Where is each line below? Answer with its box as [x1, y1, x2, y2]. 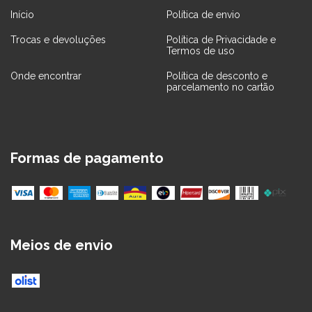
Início [10, 8, 34, 20]
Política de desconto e [166, 70, 267, 81]
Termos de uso [166, 45, 235, 56]
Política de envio [166, 8, 240, 20]
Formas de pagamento [10, 149, 164, 166]
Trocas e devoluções [10, 33, 106, 45]
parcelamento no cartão [166, 81, 274, 93]
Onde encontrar [10, 70, 81, 81]
